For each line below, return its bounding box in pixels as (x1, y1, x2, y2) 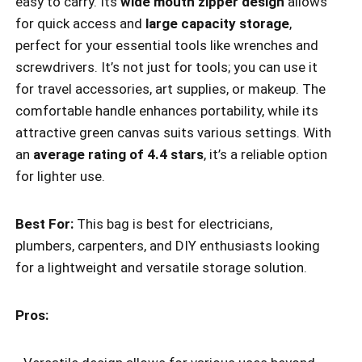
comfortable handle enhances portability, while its (15, 102, 318, 119)
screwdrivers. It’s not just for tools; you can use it (15, 58, 318, 75)
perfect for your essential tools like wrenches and (15, 36, 318, 53)
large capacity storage (145, 15, 289, 32)
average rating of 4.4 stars (33, 145, 204, 162)
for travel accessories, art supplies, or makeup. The (15, 80, 326, 97)
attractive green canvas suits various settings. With (15, 124, 331, 141)
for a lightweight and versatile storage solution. (15, 259, 307, 276)
